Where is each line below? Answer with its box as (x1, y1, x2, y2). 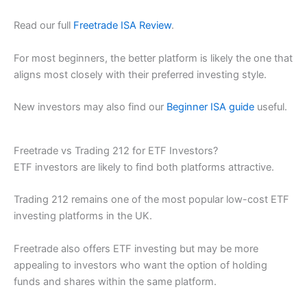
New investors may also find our (14, 100, 167, 113)
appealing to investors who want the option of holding (14, 258, 267, 271)
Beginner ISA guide (167, 100, 254, 113)
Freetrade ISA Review (73, 19, 171, 32)
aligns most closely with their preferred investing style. (14, 68, 267, 81)
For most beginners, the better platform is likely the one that (14, 51, 293, 64)
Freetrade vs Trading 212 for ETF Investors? (14, 144, 218, 157)
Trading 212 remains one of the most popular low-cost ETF (14, 193, 289, 206)
